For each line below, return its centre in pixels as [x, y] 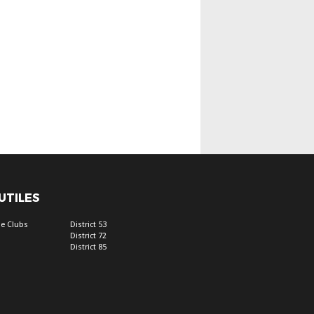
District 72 [88, 236]
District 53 [88, 225]
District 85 [88, 247]
